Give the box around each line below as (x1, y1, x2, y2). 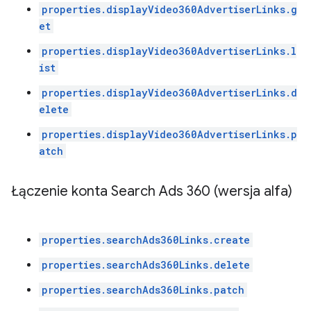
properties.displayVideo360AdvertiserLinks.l (42, 44, 296, 58)
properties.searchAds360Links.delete (42, 258, 250, 271)
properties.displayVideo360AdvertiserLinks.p (42, 128, 297, 141)
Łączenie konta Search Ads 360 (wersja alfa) (11, 183, 292, 200)
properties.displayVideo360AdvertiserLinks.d (42, 86, 297, 99)
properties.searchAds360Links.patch (42, 283, 244, 296)
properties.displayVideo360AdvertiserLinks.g (42, 3, 297, 16)
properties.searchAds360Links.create (42, 233, 250, 246)
